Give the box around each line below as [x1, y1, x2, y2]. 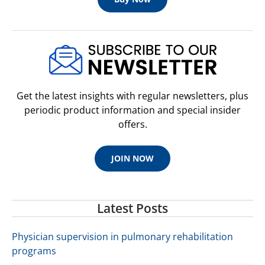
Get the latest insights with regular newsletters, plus [17, 89, 248, 103]
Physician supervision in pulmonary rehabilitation [12, 230, 233, 243]
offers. [118, 118, 147, 131]
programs [12, 244, 56, 257]
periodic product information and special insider [24, 104, 241, 117]
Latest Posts [97, 200, 168, 217]
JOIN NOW [111, 153, 154, 164]
